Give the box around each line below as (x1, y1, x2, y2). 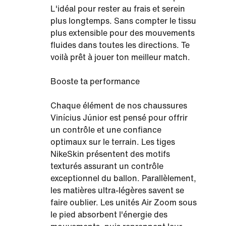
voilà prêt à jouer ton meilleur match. (50, 53, 190, 62)
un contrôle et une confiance (50, 126, 161, 135)
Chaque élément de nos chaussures (50, 101, 187, 110)
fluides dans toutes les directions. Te (50, 41, 190, 50)
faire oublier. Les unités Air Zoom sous (50, 198, 197, 207)
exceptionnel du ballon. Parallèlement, (50, 174, 196, 183)
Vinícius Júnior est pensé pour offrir (50, 114, 188, 123)
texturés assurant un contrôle (50, 162, 163, 171)
